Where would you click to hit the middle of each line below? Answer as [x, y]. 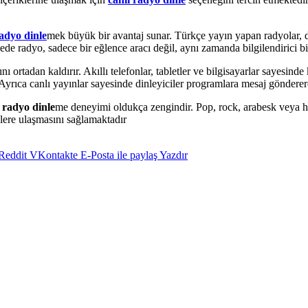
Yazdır [174, 155]
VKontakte [54, 155]
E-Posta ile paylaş [119, 155]
